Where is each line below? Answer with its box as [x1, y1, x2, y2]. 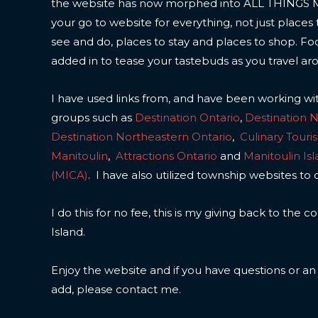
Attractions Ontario [116, 149, 217, 163]
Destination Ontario [135, 111, 240, 124]
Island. [51, 225, 85, 239]
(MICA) [51, 168, 88, 182]
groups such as [51, 111, 135, 124]
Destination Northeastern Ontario [51, 130, 232, 143]
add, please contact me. [51, 282, 181, 296]
